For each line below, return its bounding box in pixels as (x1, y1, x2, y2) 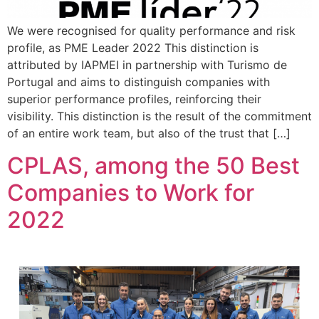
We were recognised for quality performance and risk (7, 23, 296, 38)
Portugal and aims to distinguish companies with (7, 75, 270, 90)
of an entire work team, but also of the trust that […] (7, 126, 291, 141)
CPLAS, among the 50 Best (7, 151, 300, 179)
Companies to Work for (7, 178, 254, 206)
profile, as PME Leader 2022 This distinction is (7, 41, 258, 56)
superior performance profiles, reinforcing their (7, 92, 261, 107)
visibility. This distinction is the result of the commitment (7, 109, 312, 124)
